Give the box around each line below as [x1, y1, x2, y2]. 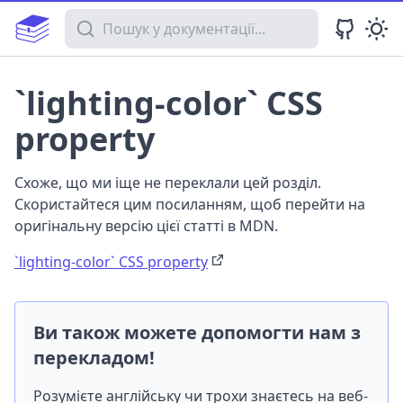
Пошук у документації [64, 9, 216, 29]
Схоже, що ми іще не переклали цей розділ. [14, 173, 321, 193]
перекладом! [33, 345, 155, 370]
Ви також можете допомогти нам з [33, 320, 361, 345]
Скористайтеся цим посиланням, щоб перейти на [14, 194, 365, 214]
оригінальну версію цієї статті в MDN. [14, 216, 278, 236]
